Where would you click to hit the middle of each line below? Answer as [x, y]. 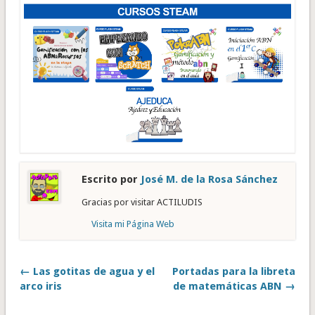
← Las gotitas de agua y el [87, 272]
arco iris [40, 287]
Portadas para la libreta [234, 272]
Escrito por [111, 180]
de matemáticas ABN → [234, 287]
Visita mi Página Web [133, 224]
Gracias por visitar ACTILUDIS [142, 202]
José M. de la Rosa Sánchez [209, 180]
